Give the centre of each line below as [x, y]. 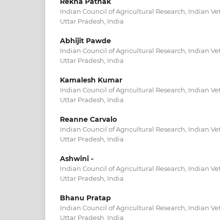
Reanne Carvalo [88, 119]
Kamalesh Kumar [91, 80]
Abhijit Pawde [85, 41]
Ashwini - [77, 159]
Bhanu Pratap [85, 198]
